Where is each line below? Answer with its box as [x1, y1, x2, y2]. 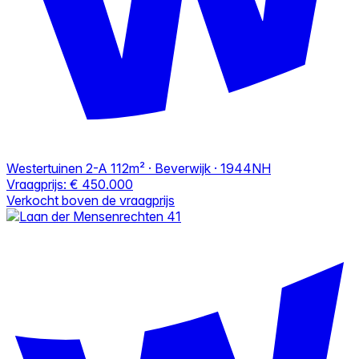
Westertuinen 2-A [6, 159, 107, 176]
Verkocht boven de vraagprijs [6, 192, 175, 208]
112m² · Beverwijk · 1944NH [111, 159, 271, 176]
